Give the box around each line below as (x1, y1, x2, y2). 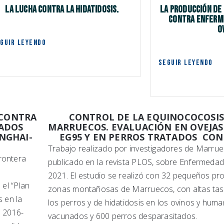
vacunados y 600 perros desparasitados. (48, 210, 197, 222)
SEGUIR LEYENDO (158, 58, 213, 68)
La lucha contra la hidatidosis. (5, 3, 119, 16)
